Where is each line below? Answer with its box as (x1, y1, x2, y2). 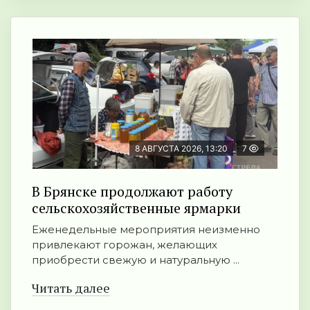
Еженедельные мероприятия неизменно (32, 223, 260, 237)
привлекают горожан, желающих (32, 238, 217, 252)
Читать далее (32, 280, 110, 297)
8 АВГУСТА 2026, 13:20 (135, 143, 228, 154)
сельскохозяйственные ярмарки (32, 199, 241, 218)
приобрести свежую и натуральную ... (32, 253, 239, 267)
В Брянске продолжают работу (32, 182, 232, 201)
